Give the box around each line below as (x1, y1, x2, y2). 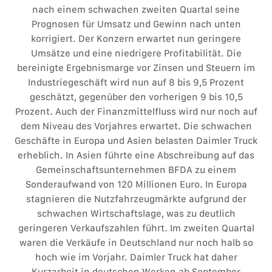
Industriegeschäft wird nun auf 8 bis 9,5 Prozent (28, 76, 244, 88)
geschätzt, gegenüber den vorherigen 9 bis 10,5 (29, 91, 243, 103)
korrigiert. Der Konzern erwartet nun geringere (31, 33, 241, 44)
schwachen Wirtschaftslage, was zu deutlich (36, 208, 236, 219)
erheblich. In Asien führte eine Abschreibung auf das (18, 149, 254, 161)
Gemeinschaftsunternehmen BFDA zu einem (36, 164, 236, 175)
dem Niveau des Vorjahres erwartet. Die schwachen (20, 120, 252, 132)
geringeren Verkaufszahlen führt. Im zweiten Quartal (18, 222, 254, 234)
